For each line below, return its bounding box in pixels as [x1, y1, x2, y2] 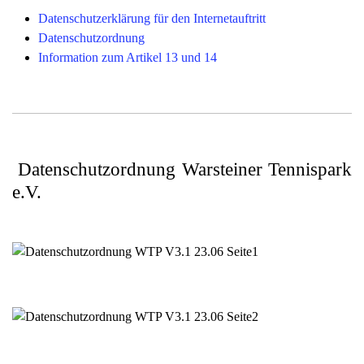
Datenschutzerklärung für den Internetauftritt [38, 11, 266, 25]
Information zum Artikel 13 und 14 [38, 50, 217, 64]
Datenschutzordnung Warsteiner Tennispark [18, 158, 353, 180]
